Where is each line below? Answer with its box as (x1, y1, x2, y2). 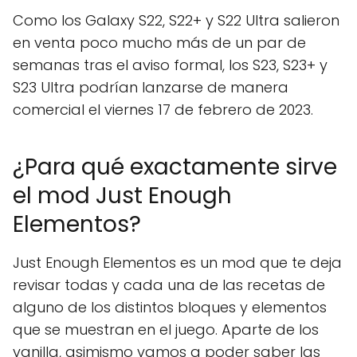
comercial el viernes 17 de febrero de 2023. (13, 99, 313, 120)
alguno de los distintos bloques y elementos (13, 296, 327, 317)
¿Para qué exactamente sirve (13, 151, 337, 182)
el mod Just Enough (13, 179, 232, 211)
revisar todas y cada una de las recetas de (13, 274, 325, 295)
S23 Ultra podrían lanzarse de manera (13, 76, 288, 97)
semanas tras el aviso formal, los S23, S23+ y (13, 54, 328, 75)
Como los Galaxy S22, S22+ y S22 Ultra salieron (13, 10, 339, 30)
